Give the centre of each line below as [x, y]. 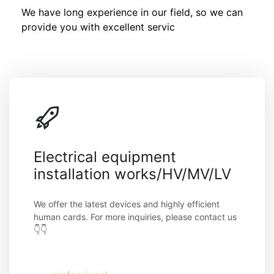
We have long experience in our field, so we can [132, 12]
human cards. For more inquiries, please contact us [135, 217]
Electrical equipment [105, 157]
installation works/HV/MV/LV [132, 174]
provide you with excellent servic [98, 27]
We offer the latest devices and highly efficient [127, 204]
